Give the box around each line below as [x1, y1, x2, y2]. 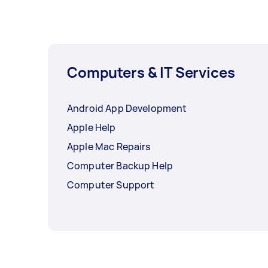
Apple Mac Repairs [67, 140, 151, 154]
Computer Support [67, 178, 155, 192]
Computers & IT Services [67, 62, 235, 83]
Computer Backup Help [67, 159, 173, 173]
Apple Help [67, 121, 116, 135]
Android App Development [67, 102, 187, 115]
